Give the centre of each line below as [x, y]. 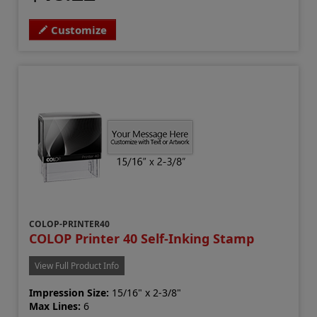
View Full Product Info [77, 265]
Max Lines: [55, 306]
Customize [79, 29]
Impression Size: [69, 292]
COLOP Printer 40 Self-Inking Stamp [142, 238]
